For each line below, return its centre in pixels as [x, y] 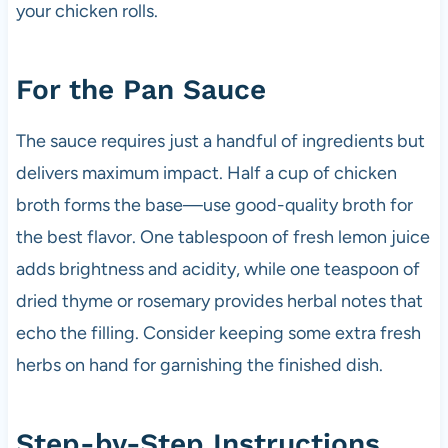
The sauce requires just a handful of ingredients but [220, 140]
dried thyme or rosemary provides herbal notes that [219, 300]
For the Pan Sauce [140, 89]
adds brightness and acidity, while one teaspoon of [217, 268]
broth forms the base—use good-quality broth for [214, 204]
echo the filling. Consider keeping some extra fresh [218, 332]
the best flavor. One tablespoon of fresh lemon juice [222, 236]
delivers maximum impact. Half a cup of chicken [206, 172]
